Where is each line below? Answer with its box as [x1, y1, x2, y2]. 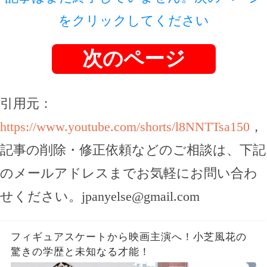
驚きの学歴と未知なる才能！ [10, 246, 150, 258]
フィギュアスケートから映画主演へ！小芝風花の [10, 231, 247, 243]
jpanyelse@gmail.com [82, 189, 200, 204]
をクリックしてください [58, 13, 209, 29]
